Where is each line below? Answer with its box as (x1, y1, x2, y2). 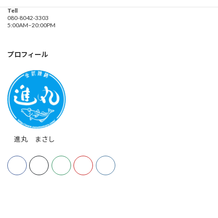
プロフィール (7, 50, 48, 58)
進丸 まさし (7, 134, 55, 143)
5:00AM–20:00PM (7, 21, 55, 29)
